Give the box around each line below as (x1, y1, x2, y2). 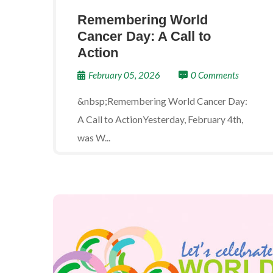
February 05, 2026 (88, 69, 160, 80)
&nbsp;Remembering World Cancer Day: (77, 95, 247, 107)
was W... (77, 132, 110, 143)
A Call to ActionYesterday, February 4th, (77, 113, 243, 125)
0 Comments (191, 69, 239, 80)
